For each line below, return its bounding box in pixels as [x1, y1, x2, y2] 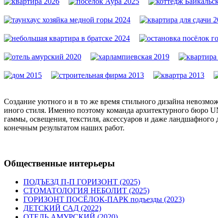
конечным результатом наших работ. [4, 123, 125, 132]
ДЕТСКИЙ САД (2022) [23, 204, 101, 213]
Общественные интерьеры [4, 158, 115, 168]
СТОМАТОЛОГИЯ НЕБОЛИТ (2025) [23, 186, 149, 195]
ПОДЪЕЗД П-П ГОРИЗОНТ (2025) [23, 178, 140, 186]
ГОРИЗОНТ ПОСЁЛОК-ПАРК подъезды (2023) [23, 195, 184, 204]
